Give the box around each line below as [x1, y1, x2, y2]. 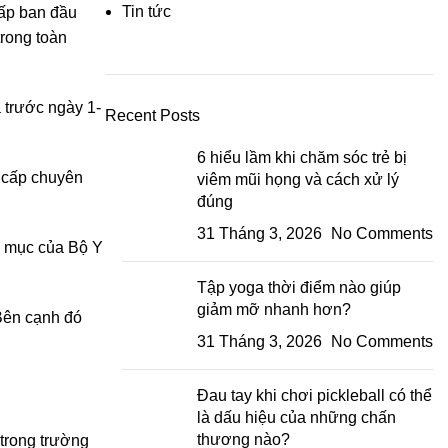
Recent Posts [104, 106, 200, 124]
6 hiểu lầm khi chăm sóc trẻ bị [196, 148, 407, 166]
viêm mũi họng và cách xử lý [196, 170, 399, 188]
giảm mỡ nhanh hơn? [196, 300, 351, 318]
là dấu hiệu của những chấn [196, 408, 396, 426]
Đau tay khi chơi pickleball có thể [196, 386, 432, 404]
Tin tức [121, 2, 171, 20]
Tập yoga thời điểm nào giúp [196, 278, 401, 296]
